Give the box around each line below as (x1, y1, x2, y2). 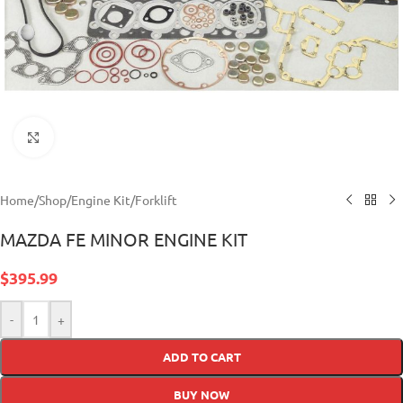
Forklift (135, 192, 177, 208)
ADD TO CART (162, 349, 241, 364)
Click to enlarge (53, 129, 143, 145)
